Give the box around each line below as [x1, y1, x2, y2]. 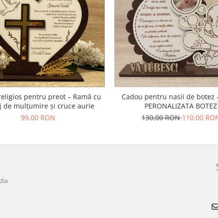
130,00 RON [141, 113, 182, 122]
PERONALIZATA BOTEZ [145, 101, 217, 110]
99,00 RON [21, 113, 55, 122]
